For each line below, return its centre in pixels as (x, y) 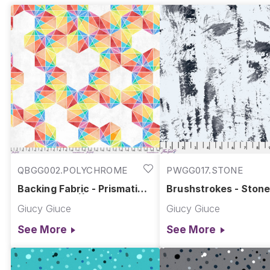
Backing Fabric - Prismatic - (84, 189)
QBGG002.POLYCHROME (73, 170)
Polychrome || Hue (62, 199)
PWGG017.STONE (205, 170)
